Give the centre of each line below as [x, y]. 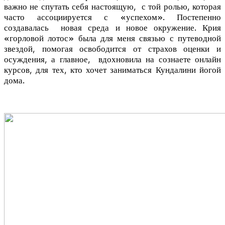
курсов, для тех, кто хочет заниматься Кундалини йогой [113, 70]
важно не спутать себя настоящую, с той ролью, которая [113, 7]
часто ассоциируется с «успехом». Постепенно [113, 17]
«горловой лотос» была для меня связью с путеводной [113, 38]
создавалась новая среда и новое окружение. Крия [113, 28]
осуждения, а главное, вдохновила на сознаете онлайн [113, 59]
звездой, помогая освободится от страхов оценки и [113, 49]
